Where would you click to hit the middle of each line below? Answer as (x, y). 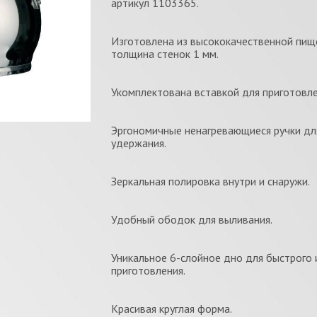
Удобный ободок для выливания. (191, 219)
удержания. (138, 143)
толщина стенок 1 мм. (165, 54)
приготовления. (148, 270)
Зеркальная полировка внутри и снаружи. (210, 181)
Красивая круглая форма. (171, 309)
